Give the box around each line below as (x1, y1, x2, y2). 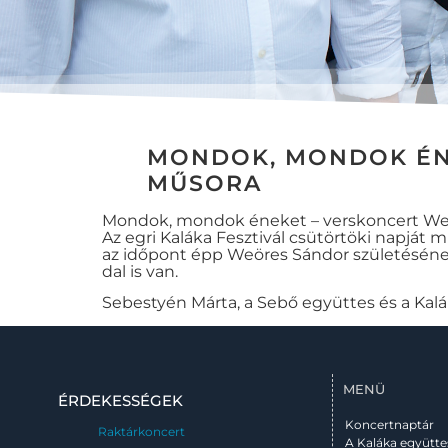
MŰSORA (146, 169, 262, 197)
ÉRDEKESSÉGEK (58, 390, 183, 410)
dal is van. (102, 262, 178, 281)
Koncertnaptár (345, 416, 434, 432)
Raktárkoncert (98, 423, 185, 439)
